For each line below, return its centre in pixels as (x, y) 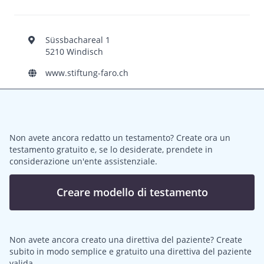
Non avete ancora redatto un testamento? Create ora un (120, 138)
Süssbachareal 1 (78, 40)
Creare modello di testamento (132, 192)
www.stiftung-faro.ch (87, 73)
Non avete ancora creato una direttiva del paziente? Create (126, 240)
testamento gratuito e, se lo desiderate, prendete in (111, 150)
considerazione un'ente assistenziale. (83, 161)
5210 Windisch (75, 52)
